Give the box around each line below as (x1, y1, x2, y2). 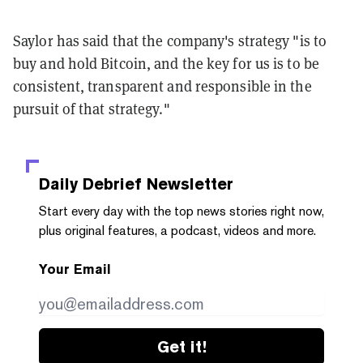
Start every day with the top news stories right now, (39, 203, 324, 220)
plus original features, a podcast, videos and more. (39, 223, 316, 239)
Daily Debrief (39, 174, 142, 194)
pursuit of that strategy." (13, 100, 170, 119)
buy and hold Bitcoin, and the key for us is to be (13, 54, 319, 74)
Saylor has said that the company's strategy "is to (13, 32, 327, 51)
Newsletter (142, 174, 233, 194)
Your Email (39, 262, 111, 278)
